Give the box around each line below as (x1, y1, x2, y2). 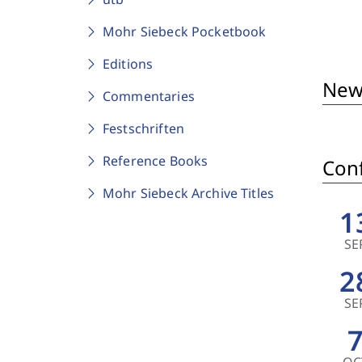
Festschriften (103, 120, 184, 137)
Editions (103, 55, 154, 73)
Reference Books (103, 152, 208, 170)
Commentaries (103, 87, 195, 105)
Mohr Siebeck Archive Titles (103, 184, 275, 202)
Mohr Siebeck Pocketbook (103, 23, 267, 40)
